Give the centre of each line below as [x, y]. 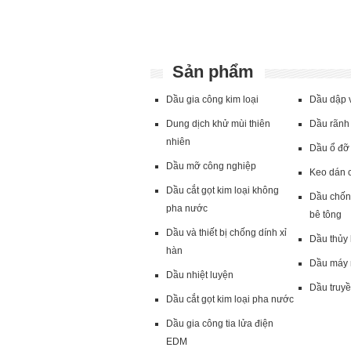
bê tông [326, 215]
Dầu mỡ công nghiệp [211, 166]
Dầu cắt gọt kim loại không [223, 190]
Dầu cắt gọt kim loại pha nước [230, 299]
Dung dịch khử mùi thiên [218, 124]
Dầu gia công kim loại [212, 100]
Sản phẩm [213, 72]
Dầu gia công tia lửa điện [220, 324]
